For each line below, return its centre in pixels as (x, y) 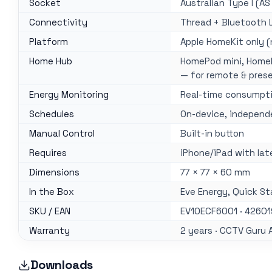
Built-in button (212, 134)
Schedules (52, 114)
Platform (49, 42)
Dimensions (54, 172)
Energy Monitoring (69, 95)
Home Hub (51, 61)
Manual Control (62, 134)
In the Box (52, 192)
